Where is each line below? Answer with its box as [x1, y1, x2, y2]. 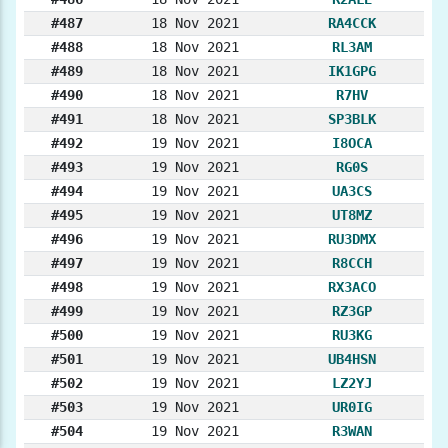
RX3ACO [328, 279, 376, 296]
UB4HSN [328, 351, 376, 368]
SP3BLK [328, 111, 376, 128]
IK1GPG [328, 63, 376, 80]
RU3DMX [328, 231, 376, 248]
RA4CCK [328, 15, 376, 32]
